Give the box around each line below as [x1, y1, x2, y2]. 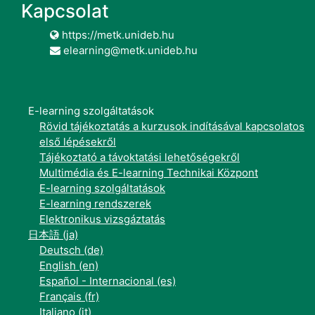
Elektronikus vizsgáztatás [39, 212, 165, 226]
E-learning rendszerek [39, 197, 151, 211]
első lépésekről [39, 135, 116, 149]
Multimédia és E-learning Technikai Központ [39, 166, 258, 180]
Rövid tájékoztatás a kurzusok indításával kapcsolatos [39, 120, 304, 134]
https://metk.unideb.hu [59, 28, 174, 42]
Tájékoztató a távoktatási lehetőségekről [39, 150, 240, 165]
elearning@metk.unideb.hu [60, 44, 198, 58]
